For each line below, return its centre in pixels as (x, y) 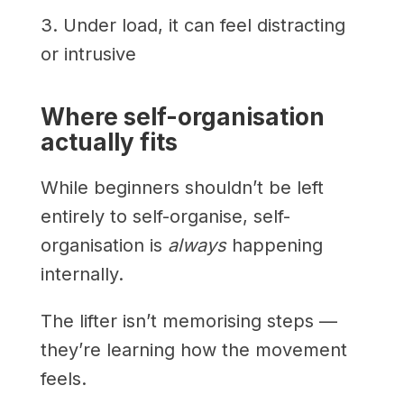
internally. (82, 274)
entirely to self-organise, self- (165, 216)
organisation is (104, 245)
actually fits (109, 142)
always (197, 245)
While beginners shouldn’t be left (182, 187)
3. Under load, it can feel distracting (193, 25)
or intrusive (88, 54)
